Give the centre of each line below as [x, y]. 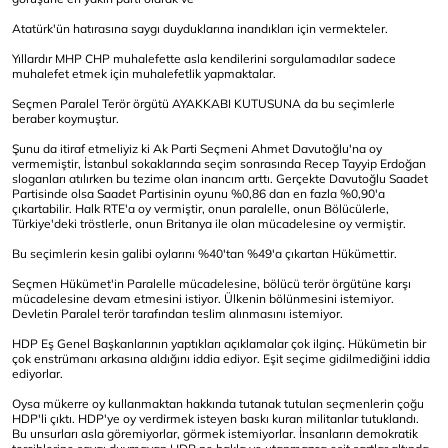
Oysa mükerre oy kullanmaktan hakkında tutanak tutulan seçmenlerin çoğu [218, 404]
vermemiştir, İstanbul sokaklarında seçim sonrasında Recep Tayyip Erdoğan [219, 164]
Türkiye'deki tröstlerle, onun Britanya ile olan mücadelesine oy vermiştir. [209, 224]
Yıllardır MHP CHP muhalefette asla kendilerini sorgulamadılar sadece [204, 59]
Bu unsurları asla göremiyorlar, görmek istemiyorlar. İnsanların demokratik [215, 434]
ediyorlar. [39, 374]
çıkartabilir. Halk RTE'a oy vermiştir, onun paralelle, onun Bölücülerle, [200, 209]
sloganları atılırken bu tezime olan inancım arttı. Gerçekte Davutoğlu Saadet [220, 179]
